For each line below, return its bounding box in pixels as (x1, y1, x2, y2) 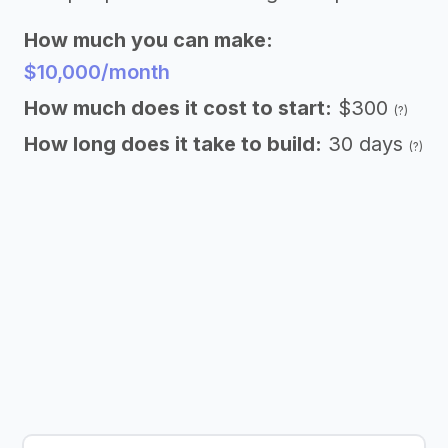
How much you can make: (24, 28, 273, 52)
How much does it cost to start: (24, 96, 332, 120)
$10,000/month (24, 60, 170, 84)
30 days (328, 132, 409, 156)
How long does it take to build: (24, 132, 322, 156)
